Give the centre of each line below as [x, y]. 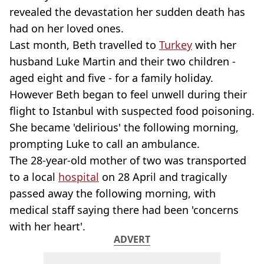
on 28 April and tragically [163, 177]
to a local [34, 177]
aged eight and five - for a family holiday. [111, 78]
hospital [79, 177]
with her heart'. [47, 226]
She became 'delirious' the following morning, [124, 127]
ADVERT [132, 239]
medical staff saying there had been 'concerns [124, 210]
